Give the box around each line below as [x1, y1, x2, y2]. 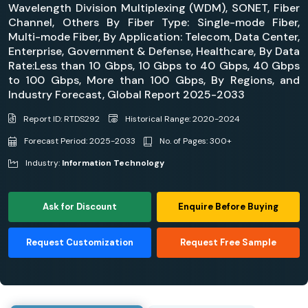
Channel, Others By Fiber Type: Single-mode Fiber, [8, 15, 300, 30]
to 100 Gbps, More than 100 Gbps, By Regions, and [8, 73, 300, 87]
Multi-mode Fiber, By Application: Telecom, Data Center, [8, 30, 300, 44]
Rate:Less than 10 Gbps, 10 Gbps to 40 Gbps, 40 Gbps [8, 58, 300, 73]
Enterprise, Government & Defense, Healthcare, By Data [8, 44, 300, 58]
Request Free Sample [180, 236, 277, 248]
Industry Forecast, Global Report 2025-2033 [8, 87, 245, 102]
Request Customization [25, 236, 133, 248]
